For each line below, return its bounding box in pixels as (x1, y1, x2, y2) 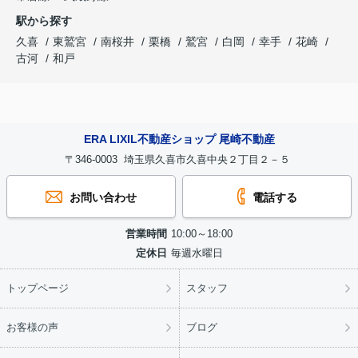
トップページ (6, 281, 69, 294)
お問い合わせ (66, 190, 137, 204)
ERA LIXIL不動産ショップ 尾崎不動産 (83, 132, 275, 145)
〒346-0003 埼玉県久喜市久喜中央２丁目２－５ (65, 153, 293, 165)
